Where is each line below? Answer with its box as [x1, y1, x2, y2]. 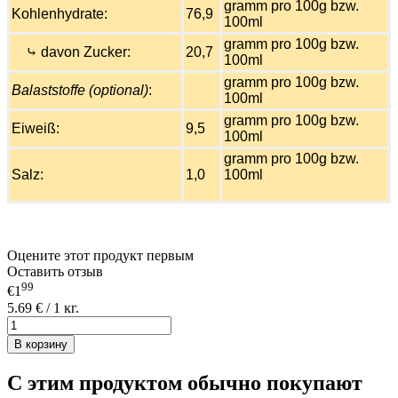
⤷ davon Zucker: [12, 44, 131, 60]
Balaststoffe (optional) [12, 83, 148, 99]
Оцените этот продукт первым [7, 248, 194, 264]
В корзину [14, 337, 68, 351]
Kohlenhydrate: [12, 6, 107, 22]
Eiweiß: [12, 121, 60, 137]
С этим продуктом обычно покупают [7, 370, 362, 394]
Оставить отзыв [7, 264, 103, 280]
